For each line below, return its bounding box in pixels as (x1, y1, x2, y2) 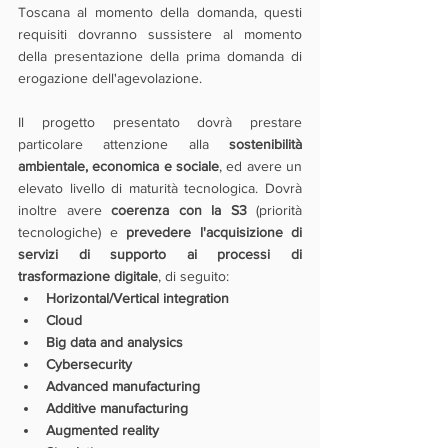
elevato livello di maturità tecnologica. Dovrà (18, 180, 302, 196)
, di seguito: (158, 268, 229, 284)
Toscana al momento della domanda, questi (18, 4, 302, 20)
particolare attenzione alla (18, 136, 229, 152)
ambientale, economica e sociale (18, 158, 219, 174)
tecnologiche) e (18, 224, 126, 240)
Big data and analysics (46, 334, 183, 350)
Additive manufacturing (46, 400, 188, 416)
